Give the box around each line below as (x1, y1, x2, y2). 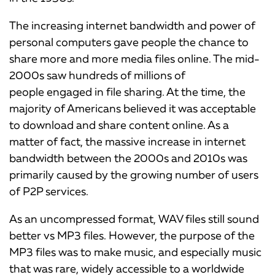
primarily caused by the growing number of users (9, 168, 258, 182)
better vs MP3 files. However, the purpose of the (9, 228, 255, 242)
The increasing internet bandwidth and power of (9, 18, 255, 33)
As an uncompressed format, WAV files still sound (9, 212, 259, 226)
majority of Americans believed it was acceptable (9, 101, 256, 115)
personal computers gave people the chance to (9, 35, 249, 49)
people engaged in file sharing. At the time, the (9, 85, 246, 99)
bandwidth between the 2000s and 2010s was (9, 151, 247, 165)
